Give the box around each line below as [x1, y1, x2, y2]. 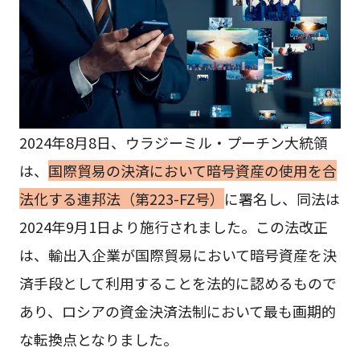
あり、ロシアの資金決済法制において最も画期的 [18, 301, 336, 321]
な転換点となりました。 [18, 329, 178, 350]
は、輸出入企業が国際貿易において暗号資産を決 [18, 244, 337, 265]
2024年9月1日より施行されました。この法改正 [18, 216, 328, 237]
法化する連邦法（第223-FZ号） [18, 188, 224, 209]
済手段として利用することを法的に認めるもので [18, 272, 337, 293]
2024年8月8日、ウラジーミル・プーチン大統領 [18, 132, 328, 153]
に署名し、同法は [223, 188, 340, 209]
